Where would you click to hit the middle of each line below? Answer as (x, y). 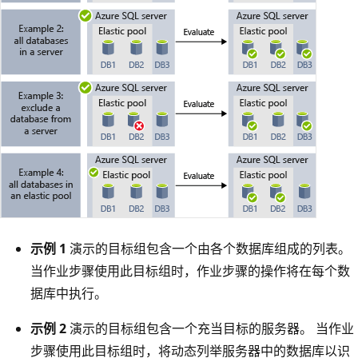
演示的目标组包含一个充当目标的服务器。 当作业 (210, 329)
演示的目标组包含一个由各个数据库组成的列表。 (209, 249)
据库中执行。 (69, 294)
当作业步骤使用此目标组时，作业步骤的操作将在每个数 (190, 271)
